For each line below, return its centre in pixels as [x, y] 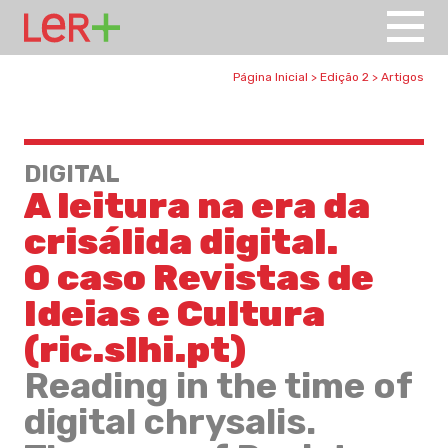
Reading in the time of [218, 385]
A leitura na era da [197, 205]
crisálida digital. [181, 241]
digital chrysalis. [170, 421]
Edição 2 [344, 77]
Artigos [402, 77]
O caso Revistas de [199, 277]
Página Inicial [270, 77]
